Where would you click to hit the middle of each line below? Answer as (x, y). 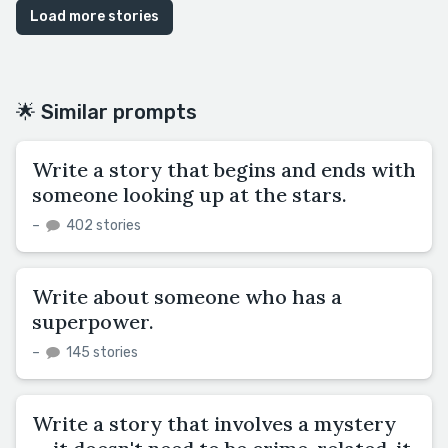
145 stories (100, 352)
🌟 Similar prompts (106, 111)
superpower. (93, 321)
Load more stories (94, 16)
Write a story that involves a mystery (214, 423)
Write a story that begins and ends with (224, 169)
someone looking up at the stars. (189, 194)
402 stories (102, 225)
